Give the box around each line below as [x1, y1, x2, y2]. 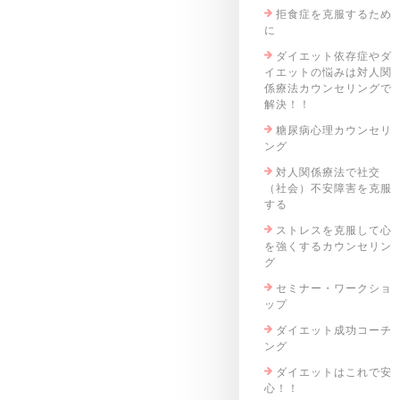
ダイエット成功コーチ [275, 324, 392, 337]
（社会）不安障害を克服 [263, 182, 392, 195]
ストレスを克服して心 [275, 224, 392, 237]
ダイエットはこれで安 [275, 366, 392, 379]
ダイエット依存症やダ [275, 50, 392, 62]
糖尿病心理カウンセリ [275, 124, 392, 137]
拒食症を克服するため [275, 8, 392, 21]
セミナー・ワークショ [275, 282, 392, 295]
